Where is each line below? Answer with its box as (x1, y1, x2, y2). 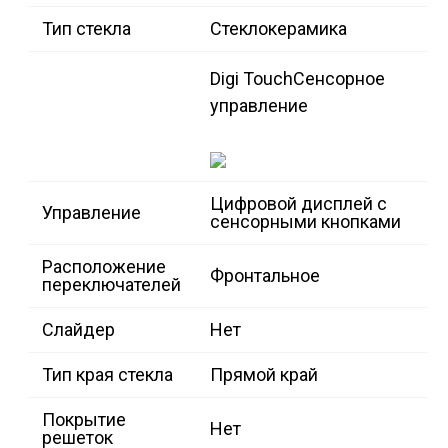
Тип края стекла (42, 364, 173, 386)
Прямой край (210, 364, 318, 386)
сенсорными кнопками (210, 211, 401, 233)
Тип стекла (42, 18, 131, 40)
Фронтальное (210, 265, 320, 287)
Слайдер (42, 319, 115, 341)
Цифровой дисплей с (210, 193, 387, 215)
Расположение (42, 256, 166, 278)
